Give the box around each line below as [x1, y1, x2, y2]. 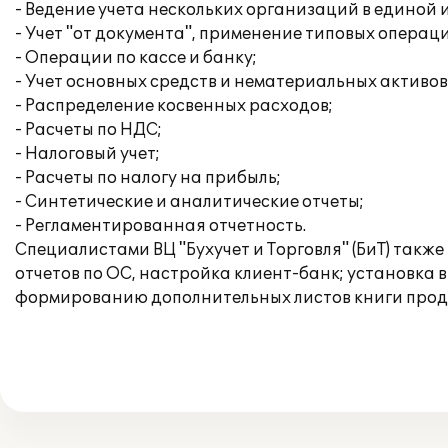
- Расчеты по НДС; [15, 120, 162, 140]
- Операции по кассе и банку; [15, 48, 257, 68]
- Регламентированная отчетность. [15, 216, 306, 236]
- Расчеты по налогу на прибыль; [15, 168, 281, 188]
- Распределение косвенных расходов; [15, 96, 333, 116]
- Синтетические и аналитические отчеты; [15, 192, 364, 212]
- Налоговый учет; [15, 144, 160, 164]
